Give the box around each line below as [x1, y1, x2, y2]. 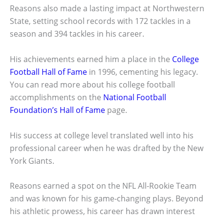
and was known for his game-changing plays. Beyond [10, 193, 203, 204]
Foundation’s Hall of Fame [10, 104, 105, 115]
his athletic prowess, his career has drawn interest [10, 206, 195, 217]
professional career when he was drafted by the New [10, 142, 203, 153]
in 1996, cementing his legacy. [87, 66, 198, 77]
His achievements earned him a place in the [10, 53, 172, 65]
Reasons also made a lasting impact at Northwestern [10, 3, 204, 14]
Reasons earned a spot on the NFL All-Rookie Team [10, 180, 197, 192]
